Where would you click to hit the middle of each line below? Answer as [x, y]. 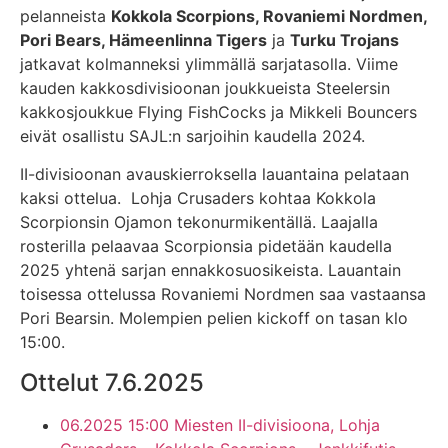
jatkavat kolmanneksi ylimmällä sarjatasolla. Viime [209, 63]
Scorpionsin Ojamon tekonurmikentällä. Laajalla [199, 222]
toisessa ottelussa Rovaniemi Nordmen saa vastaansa [223, 294]
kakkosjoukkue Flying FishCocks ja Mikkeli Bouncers [218, 111]
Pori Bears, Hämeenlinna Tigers [143, 39]
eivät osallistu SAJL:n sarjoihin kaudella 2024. [192, 135]
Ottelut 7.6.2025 [112, 382]
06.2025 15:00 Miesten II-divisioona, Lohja [220, 424]
